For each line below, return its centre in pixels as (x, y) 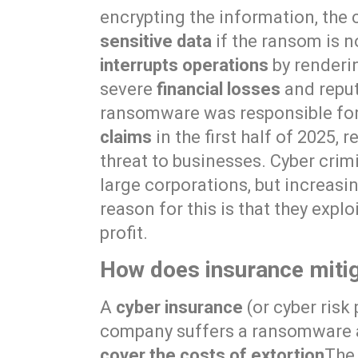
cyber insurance (180, 308)
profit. (124, 233)
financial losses (219, 89)
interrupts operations (185, 65)
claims (126, 137)
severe (129, 89)
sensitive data (156, 41)
